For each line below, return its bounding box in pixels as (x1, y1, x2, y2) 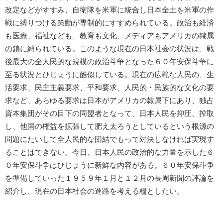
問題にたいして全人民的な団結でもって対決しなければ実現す (5, 135, 214, 143)
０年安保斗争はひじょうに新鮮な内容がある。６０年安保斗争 (5, 161, 214, 169)
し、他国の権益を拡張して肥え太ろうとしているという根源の (5, 122, 214, 130)
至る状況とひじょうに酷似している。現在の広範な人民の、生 (5, 70, 214, 79)
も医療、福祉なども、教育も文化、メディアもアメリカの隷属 (5, 31, 214, 40)
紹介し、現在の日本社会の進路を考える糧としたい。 (5, 187, 184, 195)
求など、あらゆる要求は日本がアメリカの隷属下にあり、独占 (5, 96, 214, 105)
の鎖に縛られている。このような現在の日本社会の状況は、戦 (5, 44, 214, 53)
